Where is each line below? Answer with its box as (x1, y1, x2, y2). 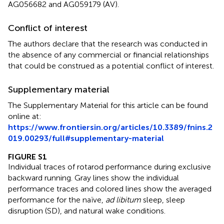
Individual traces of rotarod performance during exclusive (8, 162, 211, 172)
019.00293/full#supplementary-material (8, 133, 164, 143)
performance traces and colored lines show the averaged (8, 184, 211, 194)
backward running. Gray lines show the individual (8, 173, 179, 183)
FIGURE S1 (8, 152, 47, 162)
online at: (8, 111, 41, 121)
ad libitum (105, 195, 141, 205)
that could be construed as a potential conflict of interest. (8, 61, 214, 71)
